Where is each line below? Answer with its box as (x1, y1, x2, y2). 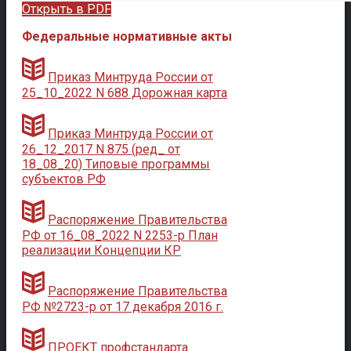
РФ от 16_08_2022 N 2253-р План (22, 227, 218, 243)
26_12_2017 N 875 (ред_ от (22, 141, 180, 157)
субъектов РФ (22, 171, 106, 186)
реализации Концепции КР (22, 242, 181, 258)
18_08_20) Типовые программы (22, 156, 210, 172)
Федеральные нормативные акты (22, 28, 232, 44)
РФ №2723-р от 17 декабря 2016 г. (22, 299, 223, 314)
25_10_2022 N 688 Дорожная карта (22, 85, 227, 100)
